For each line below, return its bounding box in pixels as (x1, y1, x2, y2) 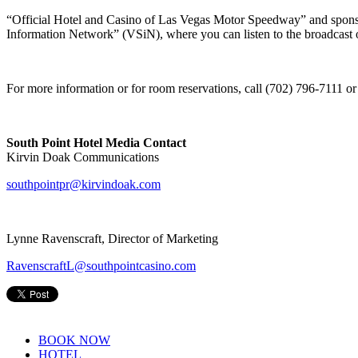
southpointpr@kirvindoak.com (6, 177, 161, 192)
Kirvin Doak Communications (6, 150, 159, 165)
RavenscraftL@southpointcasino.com (6, 259, 196, 273)
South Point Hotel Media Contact (6, 136, 186, 150)
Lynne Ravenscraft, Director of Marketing (6, 232, 218, 246)
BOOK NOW (38, 333, 110, 348)
